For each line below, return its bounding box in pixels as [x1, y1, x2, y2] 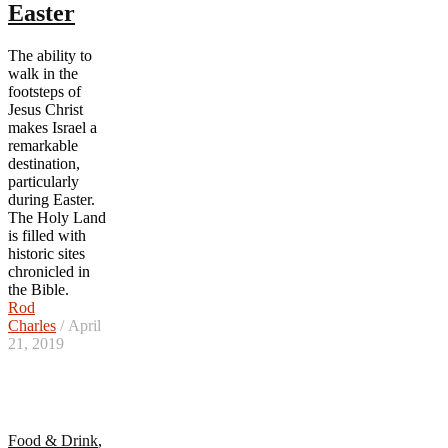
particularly [8, 172, 79, 190]
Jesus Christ [8, 100, 83, 118]
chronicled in [8, 262, 90, 280]
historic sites [8, 244, 85, 262]
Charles [8, 316, 56, 334]
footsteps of [8, 82, 81, 100]
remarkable [8, 136, 78, 154]
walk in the [8, 64, 78, 82]
